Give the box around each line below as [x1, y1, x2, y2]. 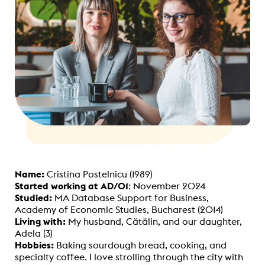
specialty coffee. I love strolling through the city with [15, 250, 243, 263]
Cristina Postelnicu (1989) [47, 167, 153, 180]
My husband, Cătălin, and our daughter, [68, 215, 242, 227]
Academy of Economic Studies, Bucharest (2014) [15, 203, 223, 215]
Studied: [15, 191, 52, 203]
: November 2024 [128, 179, 205, 192]
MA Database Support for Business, [52, 191, 209, 203]
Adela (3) [15, 227, 55, 239]
